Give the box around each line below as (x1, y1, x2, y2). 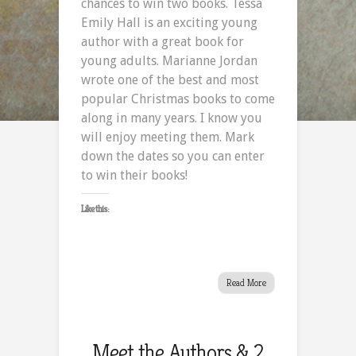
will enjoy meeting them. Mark (81, 129, 254, 145)
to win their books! (81, 167, 188, 183)
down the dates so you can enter (81, 148, 265, 164)
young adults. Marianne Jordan (81, 52, 257, 68)
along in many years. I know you (81, 110, 262, 126)
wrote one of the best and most (81, 72, 259, 87)
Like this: (81, 202, 109, 215)
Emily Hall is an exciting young (81, 14, 257, 30)
